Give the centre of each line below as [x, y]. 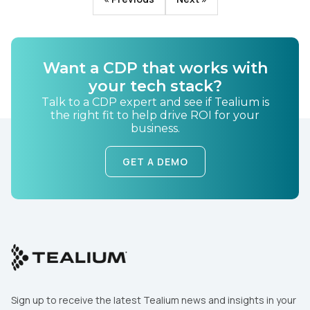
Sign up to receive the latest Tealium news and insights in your [154, 300]
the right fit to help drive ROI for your [155, 116]
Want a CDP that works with [155, 69]
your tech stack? [155, 86]
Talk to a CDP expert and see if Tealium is [155, 102]
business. [155, 129]
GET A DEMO [155, 162]
